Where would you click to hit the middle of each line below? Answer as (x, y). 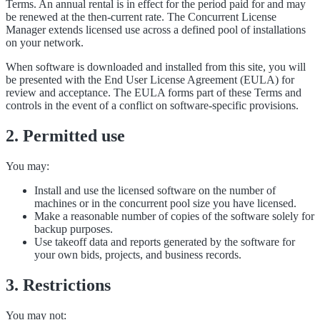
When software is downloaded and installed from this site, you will (156, 67)
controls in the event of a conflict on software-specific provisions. (152, 106)
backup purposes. (74, 229)
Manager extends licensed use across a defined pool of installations (156, 30)
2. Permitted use (65, 135)
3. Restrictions (58, 285)
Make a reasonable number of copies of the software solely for (174, 216)
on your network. (45, 43)
